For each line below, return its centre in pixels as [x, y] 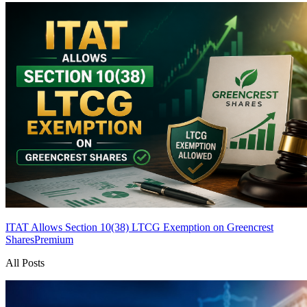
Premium [54, 240]
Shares [20, 240]
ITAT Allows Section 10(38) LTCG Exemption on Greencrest [139, 228]
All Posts [25, 263]
